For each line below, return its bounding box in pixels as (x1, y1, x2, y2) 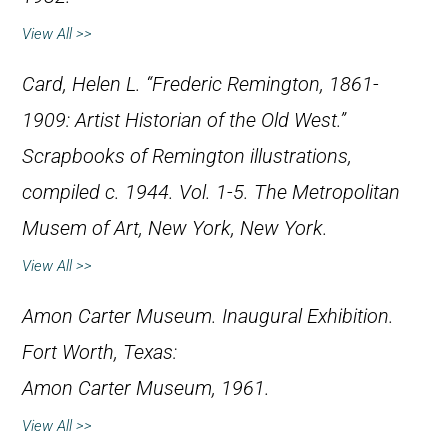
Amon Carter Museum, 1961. (22, 377, 270, 401)
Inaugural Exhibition (222, 305, 389, 329)
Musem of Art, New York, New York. (22, 217, 328, 241)
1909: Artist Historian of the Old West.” (22, 109, 346, 133)
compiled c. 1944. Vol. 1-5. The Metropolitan (22, 181, 400, 205)
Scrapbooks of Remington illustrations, (22, 145, 352, 169)
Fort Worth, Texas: (22, 341, 177, 365)
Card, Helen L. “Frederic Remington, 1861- (22, 73, 379, 97)
